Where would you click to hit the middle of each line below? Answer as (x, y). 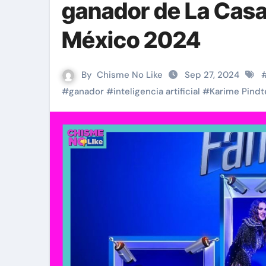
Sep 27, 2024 (213, 75)
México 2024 (131, 40)
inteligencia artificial (157, 91)
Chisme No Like (130, 75)
